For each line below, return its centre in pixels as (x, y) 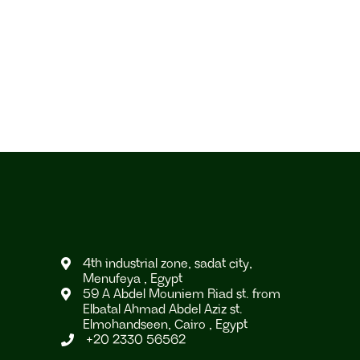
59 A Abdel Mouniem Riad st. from (182, 295)
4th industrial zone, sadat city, (168, 264)
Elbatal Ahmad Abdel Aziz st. (163, 310)
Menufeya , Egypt (133, 279)
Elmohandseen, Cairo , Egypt (165, 325)
